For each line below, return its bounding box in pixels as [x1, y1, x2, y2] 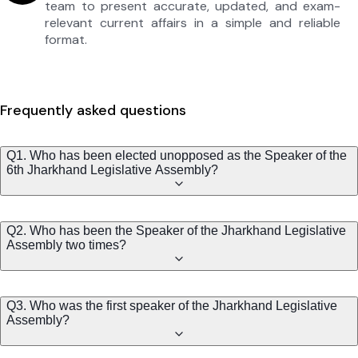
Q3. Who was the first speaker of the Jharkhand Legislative [6, 299, 337, 313]
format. [45, 31, 87, 49]
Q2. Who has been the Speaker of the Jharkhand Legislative [6, 224, 346, 238]
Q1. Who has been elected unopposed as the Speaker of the [6, 149, 347, 163]
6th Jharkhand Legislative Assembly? [6, 163, 218, 177]
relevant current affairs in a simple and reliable [45, 14, 341, 32]
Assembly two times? [6, 238, 126, 253]
